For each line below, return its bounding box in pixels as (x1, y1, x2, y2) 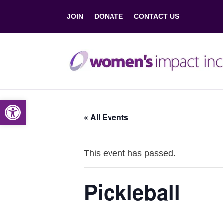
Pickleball (84, 177, 180, 207)
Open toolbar (4, 95, 54, 113)
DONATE (94, 12, 123, 20)
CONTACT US (134, 12, 180, 20)
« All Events (84, 111, 128, 123)
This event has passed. (84, 148, 176, 158)
